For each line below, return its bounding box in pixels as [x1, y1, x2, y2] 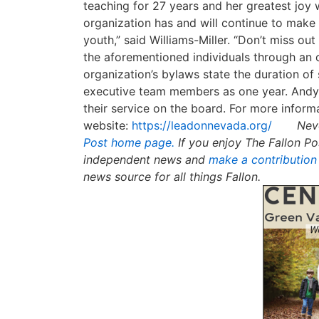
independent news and [83, 152, 209, 167]
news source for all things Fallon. [83, 169, 261, 184]
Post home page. [83, 135, 174, 150]
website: [83, 118, 132, 132]
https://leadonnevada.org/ [132, 118, 272, 132]
